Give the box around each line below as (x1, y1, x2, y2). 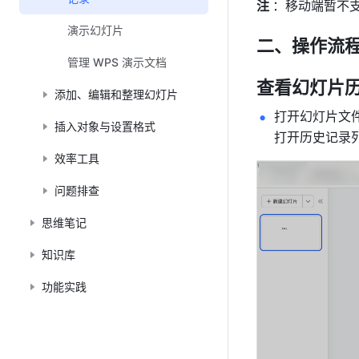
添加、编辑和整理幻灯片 (54, 87, 178, 101)
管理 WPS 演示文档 (67, 55, 167, 69)
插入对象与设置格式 (54, 119, 155, 133)
